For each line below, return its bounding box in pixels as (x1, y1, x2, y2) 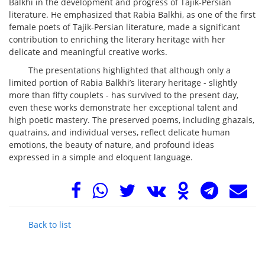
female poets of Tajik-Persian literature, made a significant (9, 21, 240, 33)
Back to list (28, 218, 72, 230)
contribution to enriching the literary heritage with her (9, 33, 225, 45)
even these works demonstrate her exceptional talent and (9, 101, 238, 113)
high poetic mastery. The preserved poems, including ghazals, (9, 114, 254, 125)
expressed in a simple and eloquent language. (9, 151, 193, 163)
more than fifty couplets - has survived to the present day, (9, 89, 238, 101)
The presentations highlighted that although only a (28, 64, 231, 76)
